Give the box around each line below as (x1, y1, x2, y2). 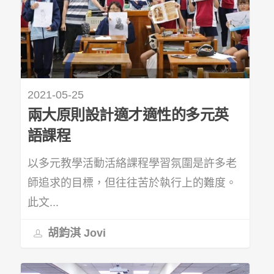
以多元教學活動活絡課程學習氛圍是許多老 (27, 157, 237, 169)
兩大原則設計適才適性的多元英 (27, 106, 229, 123)
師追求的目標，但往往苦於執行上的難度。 (27, 176, 237, 189)
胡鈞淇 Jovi (44, 227, 106, 240)
